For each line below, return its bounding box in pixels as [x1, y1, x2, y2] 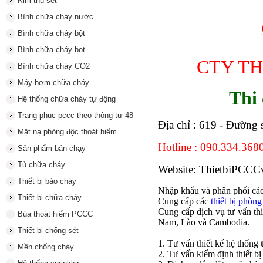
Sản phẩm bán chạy [18, 144, 86, 153]
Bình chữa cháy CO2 [18, 62, 90, 70]
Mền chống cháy [18, 242, 74, 251]
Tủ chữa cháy [18, 160, 65, 169]
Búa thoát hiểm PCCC [18, 210, 93, 218]
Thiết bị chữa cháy [18, 193, 82, 202]
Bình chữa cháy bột [18, 29, 85, 38]
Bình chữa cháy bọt [18, 45, 85, 54]
